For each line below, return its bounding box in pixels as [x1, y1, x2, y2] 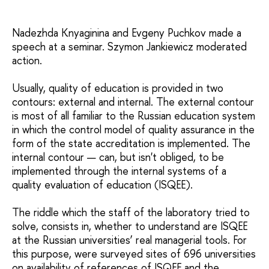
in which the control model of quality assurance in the [12, 121, 255, 137]
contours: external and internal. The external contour [12, 94, 254, 109]
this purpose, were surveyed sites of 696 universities [12, 246, 256, 261]
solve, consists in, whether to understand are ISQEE [12, 218, 247, 234]
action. [12, 52, 42, 68]
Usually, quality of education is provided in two [12, 80, 223, 95]
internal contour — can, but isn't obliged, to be [12, 149, 224, 165]
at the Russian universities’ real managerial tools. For [12, 232, 247, 247]
